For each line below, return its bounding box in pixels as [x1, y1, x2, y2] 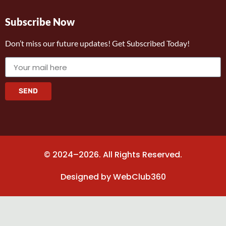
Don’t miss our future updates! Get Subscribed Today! [5, 38, 190, 48]
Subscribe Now [5, 15, 75, 28]
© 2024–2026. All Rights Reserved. [44, 149, 182, 161]
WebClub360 [112, 171, 166, 183]
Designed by [60, 171, 113, 183]
